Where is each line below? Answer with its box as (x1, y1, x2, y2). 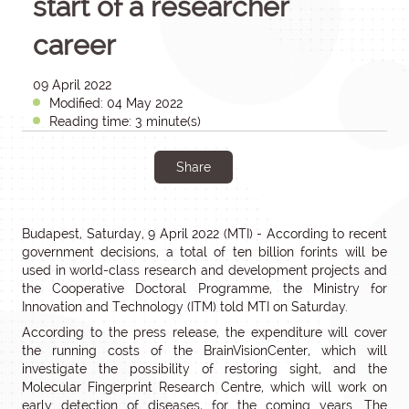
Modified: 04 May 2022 (49, 96, 183, 110)
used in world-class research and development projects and (22, 263, 387, 278)
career (33, 29, 116, 61)
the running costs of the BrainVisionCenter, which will (22, 343, 387, 358)
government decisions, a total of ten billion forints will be (22, 245, 387, 259)
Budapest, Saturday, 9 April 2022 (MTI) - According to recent (22, 226, 387, 241)
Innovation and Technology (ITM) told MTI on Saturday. (22, 299, 348, 314)
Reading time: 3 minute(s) (49, 114, 201, 129)
